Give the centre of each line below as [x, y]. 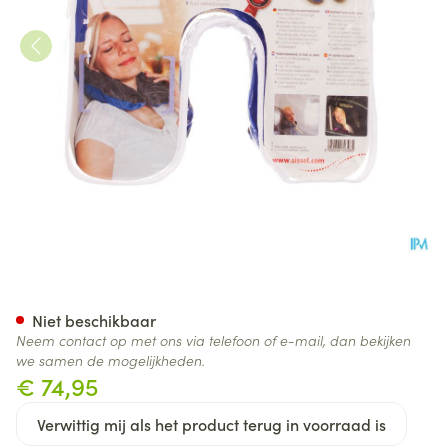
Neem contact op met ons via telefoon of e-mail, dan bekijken [213, 340]
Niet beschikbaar [94, 320]
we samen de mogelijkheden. [110, 360]
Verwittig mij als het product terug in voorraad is [211, 424]
